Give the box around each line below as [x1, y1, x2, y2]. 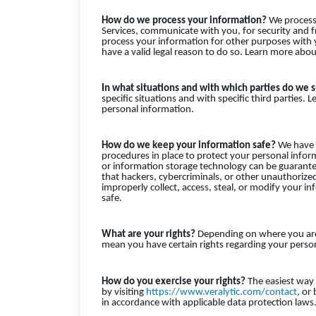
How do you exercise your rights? [102, 276, 245, 287]
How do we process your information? [102, 15, 267, 26]
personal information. [102, 104, 194, 115]
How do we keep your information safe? [102, 140, 276, 152]
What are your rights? [102, 229, 195, 241]
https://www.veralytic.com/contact [146, 286, 297, 298]
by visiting [102, 286, 146, 298]
